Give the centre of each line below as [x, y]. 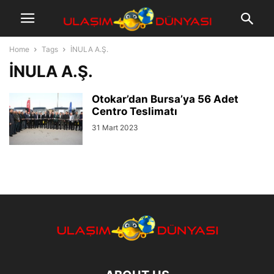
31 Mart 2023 [115, 128]
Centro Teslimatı [135, 111]
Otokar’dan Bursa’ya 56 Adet [165, 99]
